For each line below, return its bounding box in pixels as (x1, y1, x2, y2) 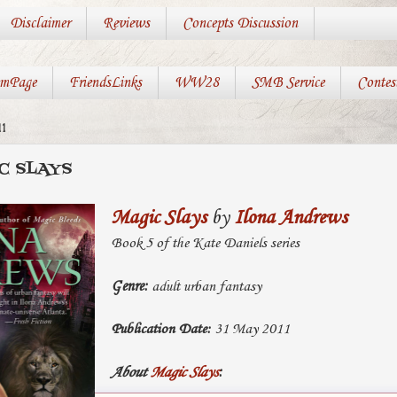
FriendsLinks (68, 74, 142, 92)
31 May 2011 (210, 320, 290, 338)
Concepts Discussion (182, 15, 298, 33)
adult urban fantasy (147, 277, 261, 295)
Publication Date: (110, 320, 211, 338)
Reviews (102, 15, 150, 33)
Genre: (110, 277, 148, 295)
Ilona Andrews (233, 206, 347, 230)
